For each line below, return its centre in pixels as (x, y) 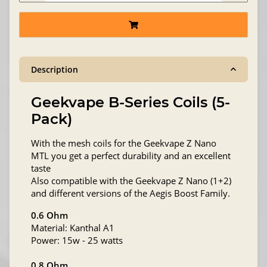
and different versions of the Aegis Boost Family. (131, 193)
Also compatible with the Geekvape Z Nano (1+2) (131, 180)
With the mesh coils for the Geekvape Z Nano (124, 143)
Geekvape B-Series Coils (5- (131, 102)
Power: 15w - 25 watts (77, 240)
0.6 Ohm (49, 215)
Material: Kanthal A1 (73, 227)
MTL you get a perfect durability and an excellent (131, 155)
